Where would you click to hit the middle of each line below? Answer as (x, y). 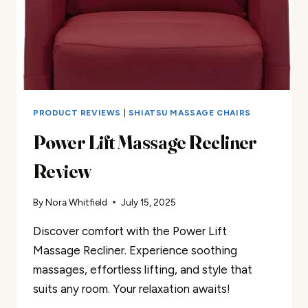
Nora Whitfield (77, 202)
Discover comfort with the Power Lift (130, 231)
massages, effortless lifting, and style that (143, 270)
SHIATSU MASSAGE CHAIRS (189, 112)
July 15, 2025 (149, 202)
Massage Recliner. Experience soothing (135, 251)
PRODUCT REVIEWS (77, 112)
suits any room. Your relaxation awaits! (132, 289)
